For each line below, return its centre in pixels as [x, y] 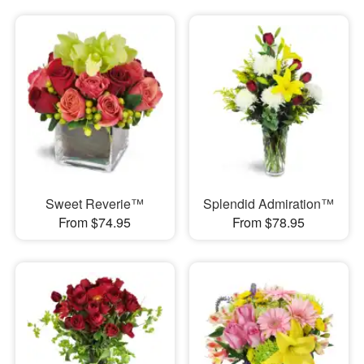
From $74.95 [95, 222]
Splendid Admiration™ [269, 203]
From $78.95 [269, 222]
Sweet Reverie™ [95, 203]
